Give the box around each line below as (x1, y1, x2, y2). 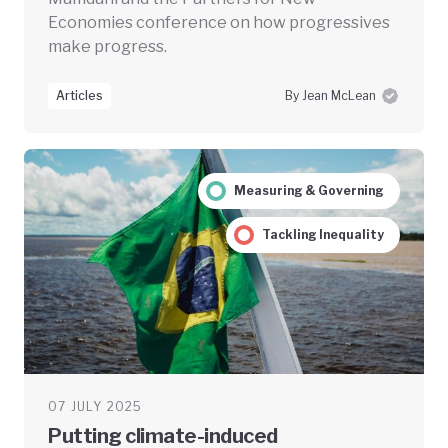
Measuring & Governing (233, 182, 384, 198)
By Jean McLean (284, 87, 376, 103)
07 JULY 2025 (48, 398, 143, 414)
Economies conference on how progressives (48, 12, 390, 32)
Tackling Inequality (261, 226, 384, 242)
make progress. (48, 36, 167, 56)
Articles (56, 87, 103, 103)
